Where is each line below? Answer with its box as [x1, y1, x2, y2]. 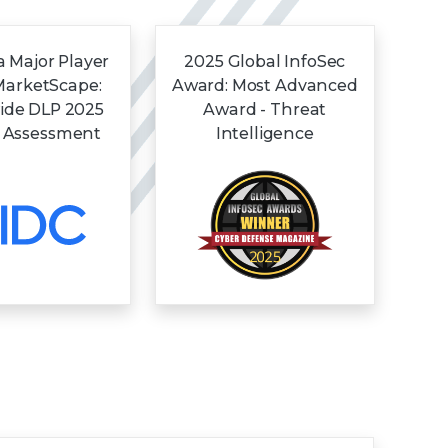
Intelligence [215, 123, 314, 143]
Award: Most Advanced [171, 75, 358, 95]
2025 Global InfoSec [184, 51, 346, 71]
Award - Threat [203, 99, 327, 119]
